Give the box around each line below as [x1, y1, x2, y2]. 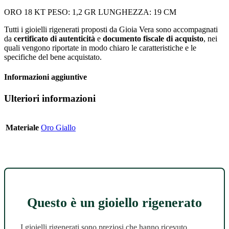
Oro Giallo [41, 123, 76, 132]
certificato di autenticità [14, 34, 95, 43]
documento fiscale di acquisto [103, 34, 203, 43]
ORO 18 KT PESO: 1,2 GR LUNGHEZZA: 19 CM [4, 8, 176, 17]
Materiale [6, 123, 39, 132]
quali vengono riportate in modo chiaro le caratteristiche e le [4, 43, 196, 53]
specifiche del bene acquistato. [4, 53, 102, 62]
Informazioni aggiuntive [4, 73, 87, 82]
